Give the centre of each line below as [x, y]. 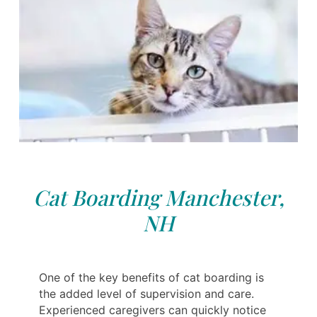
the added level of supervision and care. [146, 294]
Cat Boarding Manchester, [158, 198]
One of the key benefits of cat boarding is [151, 278]
